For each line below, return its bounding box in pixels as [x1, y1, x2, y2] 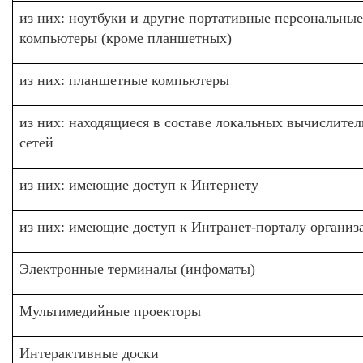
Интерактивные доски [19, 345, 159, 361]
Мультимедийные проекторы [19, 303, 201, 319]
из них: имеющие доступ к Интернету [19, 177, 258, 193]
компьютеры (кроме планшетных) [19, 30, 232, 46]
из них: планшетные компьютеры [19, 72, 229, 88]
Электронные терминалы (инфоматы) [19, 261, 255, 277]
